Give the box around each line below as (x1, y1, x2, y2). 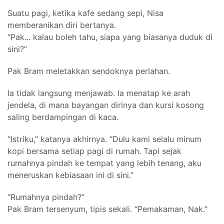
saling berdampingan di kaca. (7, 111, 118, 122)
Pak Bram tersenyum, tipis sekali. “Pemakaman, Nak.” (7, 203, 207, 214)
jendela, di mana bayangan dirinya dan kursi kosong (7, 99, 204, 110)
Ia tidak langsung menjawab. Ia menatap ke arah (7, 87, 190, 98)
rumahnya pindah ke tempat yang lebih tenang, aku (7, 157, 201, 168)
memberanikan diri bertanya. (7, 19, 116, 30)
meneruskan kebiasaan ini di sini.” (7, 169, 133, 180)
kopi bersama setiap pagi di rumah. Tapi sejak (7, 145, 181, 156)
